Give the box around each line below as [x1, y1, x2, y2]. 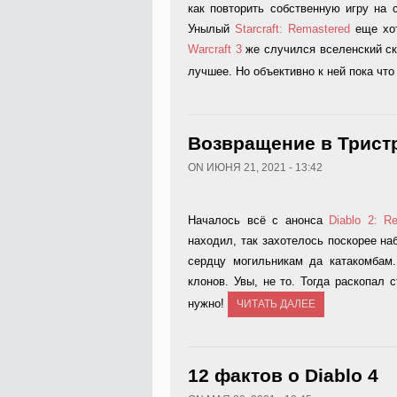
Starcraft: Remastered [234, 22, 350, 35]
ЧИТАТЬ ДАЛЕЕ [237, 298, 315, 310]
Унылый [188, 22, 235, 35]
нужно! [188, 297, 228, 310]
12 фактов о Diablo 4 [188, 365, 378, 385]
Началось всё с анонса [188, 214, 330, 227]
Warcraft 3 [188, 43, 242, 56]
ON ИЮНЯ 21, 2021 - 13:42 [188, 161, 323, 174]
